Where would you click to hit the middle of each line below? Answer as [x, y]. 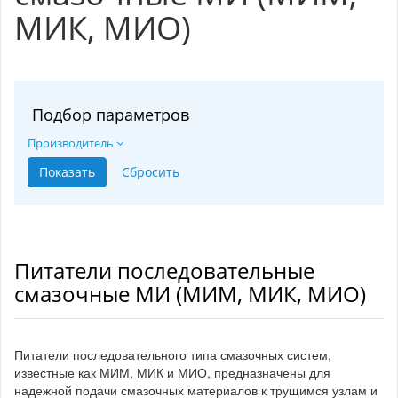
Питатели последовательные [164, 271]
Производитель [72, 143]
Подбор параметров [111, 115]
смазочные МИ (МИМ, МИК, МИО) [190, 294]
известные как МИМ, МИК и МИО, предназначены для [172, 373]
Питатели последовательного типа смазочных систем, [173, 355]
